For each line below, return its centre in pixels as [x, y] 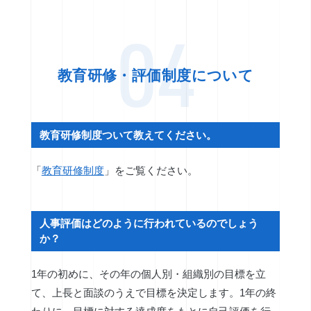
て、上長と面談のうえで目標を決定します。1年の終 [153, 292]
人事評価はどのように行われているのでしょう [149, 223]
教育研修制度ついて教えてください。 [128, 135]
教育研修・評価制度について [155, 76]
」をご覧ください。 [151, 170]
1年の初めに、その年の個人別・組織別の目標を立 [148, 274]
